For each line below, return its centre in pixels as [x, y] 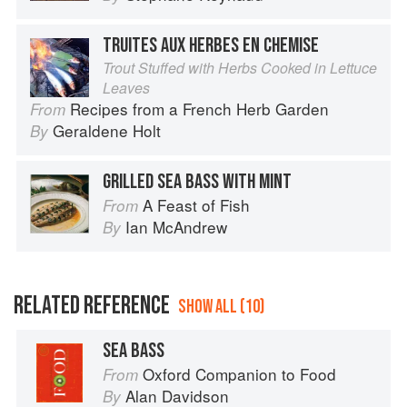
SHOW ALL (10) [221, 307]
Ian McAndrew [176, 227]
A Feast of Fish [196, 205]
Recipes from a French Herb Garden [199, 109]
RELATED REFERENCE [92, 306]
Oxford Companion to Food [239, 374]
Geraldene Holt [107, 131]
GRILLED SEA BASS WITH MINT [197, 182]
